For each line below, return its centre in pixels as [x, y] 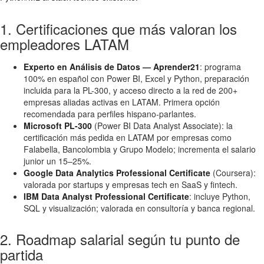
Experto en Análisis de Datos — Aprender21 [112, 66]
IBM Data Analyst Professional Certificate [106, 196]
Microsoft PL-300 [58, 125]
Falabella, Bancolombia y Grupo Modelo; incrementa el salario [140, 149]
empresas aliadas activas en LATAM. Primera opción [122, 102]
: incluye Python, [220, 196]
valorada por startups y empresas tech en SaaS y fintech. [131, 184]
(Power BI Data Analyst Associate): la [162, 125]
